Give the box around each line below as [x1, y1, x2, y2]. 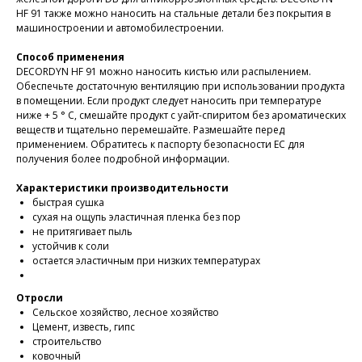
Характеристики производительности [16, 181, 229, 195]
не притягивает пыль [32, 225, 133, 238]
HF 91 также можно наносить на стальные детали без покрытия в [16, 6, 330, 20]
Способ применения [16, 50, 124, 64]
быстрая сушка [32, 196, 104, 209]
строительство [32, 335, 102, 348]
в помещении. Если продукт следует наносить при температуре [16, 94, 322, 107]
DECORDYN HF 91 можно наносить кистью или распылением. [16, 65, 311, 78]
